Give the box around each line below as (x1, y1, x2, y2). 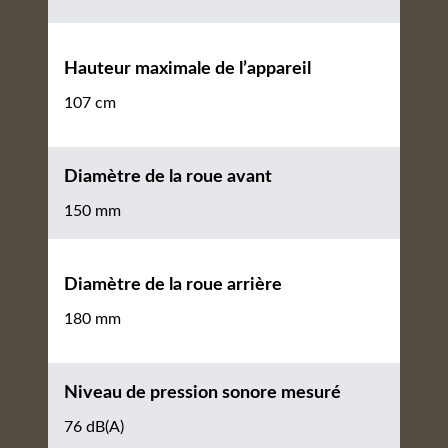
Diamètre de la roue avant (64, 168, 272, 186)
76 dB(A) (64, 419, 124, 435)
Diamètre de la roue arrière (64, 276, 282, 294)
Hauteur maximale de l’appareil (64, 60, 311, 78)
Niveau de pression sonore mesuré (64, 384, 341, 402)
